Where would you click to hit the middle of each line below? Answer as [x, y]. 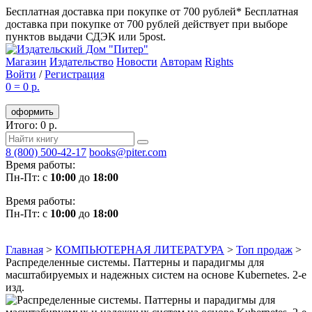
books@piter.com [128, 152]
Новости [137, 62]
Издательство [81, 62]
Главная [24, 250]
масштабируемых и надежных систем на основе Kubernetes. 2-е [156, 275]
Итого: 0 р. [31, 125]
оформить [32, 112]
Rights [219, 62]
